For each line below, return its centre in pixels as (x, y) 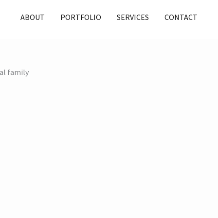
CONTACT (181, 17)
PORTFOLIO (81, 17)
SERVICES (133, 17)
